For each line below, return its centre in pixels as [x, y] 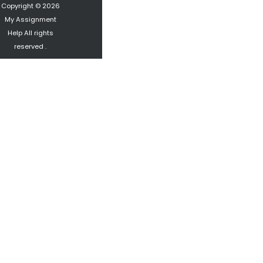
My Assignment [30, 19]
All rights [38, 33]
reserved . [31, 46]
